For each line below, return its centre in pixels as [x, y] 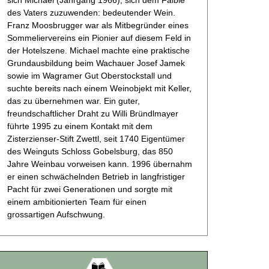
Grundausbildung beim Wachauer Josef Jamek [96, 63]
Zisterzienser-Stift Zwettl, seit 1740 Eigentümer [96, 138]
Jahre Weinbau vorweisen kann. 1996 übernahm [100, 164]
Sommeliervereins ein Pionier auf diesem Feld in [99, 38]
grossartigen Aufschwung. [56, 214]
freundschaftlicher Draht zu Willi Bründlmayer [93, 113]
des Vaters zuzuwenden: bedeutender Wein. [91, 12]
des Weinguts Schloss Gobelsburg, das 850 [90, 151]
